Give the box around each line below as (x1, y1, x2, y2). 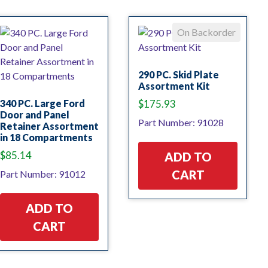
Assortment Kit (138, 80, 211, 92)
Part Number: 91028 (138, 116, 224, 128)
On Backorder (177, 26, 236, 38)
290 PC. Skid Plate (138, 68, 220, 80)
